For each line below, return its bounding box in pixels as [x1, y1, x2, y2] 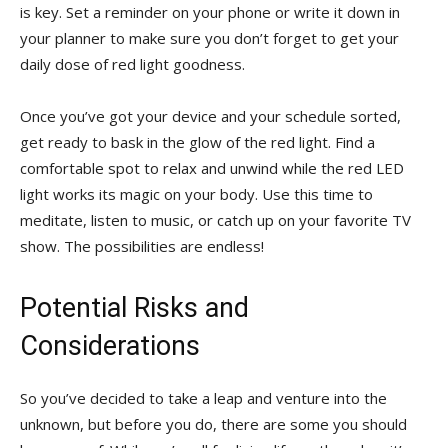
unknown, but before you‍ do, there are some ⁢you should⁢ [20, 413, 407, 434]
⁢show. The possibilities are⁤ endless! [20, 235, 264, 256]
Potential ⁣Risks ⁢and [20, 291, 249, 324]
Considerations [20, 329, 200, 362]
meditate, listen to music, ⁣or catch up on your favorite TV [20, 209, 411, 230]
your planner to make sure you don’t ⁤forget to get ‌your [20, 27, 399, 48]
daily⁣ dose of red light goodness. [20, 53, 245, 74]
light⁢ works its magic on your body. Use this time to [20, 183, 373, 204]
